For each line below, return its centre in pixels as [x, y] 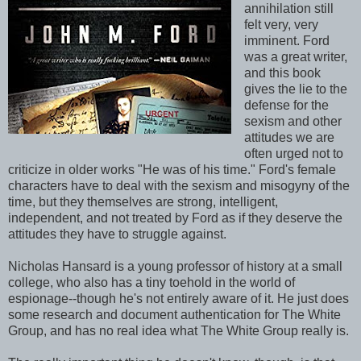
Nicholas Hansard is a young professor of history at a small [175, 266]
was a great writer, [295, 56]
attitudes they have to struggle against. [117, 234]
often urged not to [293, 153]
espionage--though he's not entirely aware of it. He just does [178, 298]
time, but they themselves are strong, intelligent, [143, 201]
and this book [282, 73]
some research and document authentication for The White [174, 314]
